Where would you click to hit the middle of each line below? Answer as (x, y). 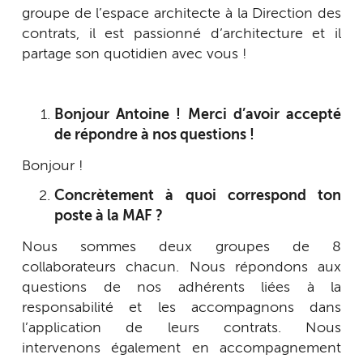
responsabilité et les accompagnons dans (181, 307)
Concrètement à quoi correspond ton (198, 196)
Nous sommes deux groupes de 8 (181, 247)
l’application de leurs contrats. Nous (181, 328)
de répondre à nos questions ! (154, 136)
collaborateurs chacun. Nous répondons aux (181, 267)
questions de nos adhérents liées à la (181, 287)
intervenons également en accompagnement (181, 348)
